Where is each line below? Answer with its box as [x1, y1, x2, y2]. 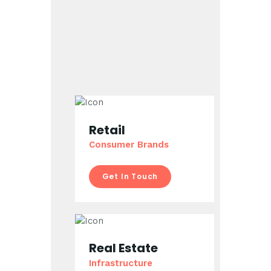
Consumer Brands [88, 139, 169, 151]
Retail [88, 121, 125, 139]
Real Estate [88, 240, 158, 257]
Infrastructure [88, 257, 152, 269]
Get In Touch [102, 171, 158, 182]
